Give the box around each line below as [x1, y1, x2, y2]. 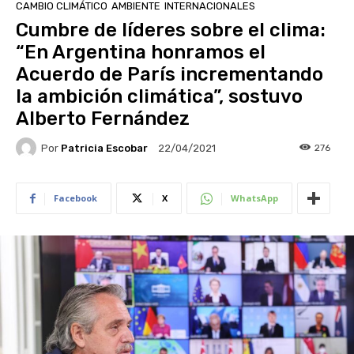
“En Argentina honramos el [16, 41, 265, 64]
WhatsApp [231, 192, 278, 205]
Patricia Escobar [61, 141, 148, 154]
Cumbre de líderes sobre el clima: [16, 19, 326, 42]
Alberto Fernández [16, 107, 190, 130]
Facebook [54, 192, 97, 205]
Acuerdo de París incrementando [16, 63, 323, 86]
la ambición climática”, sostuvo [16, 85, 303, 108]
